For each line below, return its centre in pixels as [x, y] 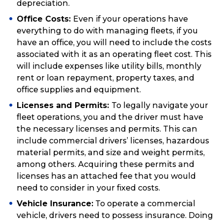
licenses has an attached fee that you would [106, 176]
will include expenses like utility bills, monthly [109, 66]
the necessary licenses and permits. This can [107, 129]
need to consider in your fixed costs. [88, 188]
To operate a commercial [144, 204]
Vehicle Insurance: [55, 204]
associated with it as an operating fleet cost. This [114, 55]
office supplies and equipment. [79, 90]
